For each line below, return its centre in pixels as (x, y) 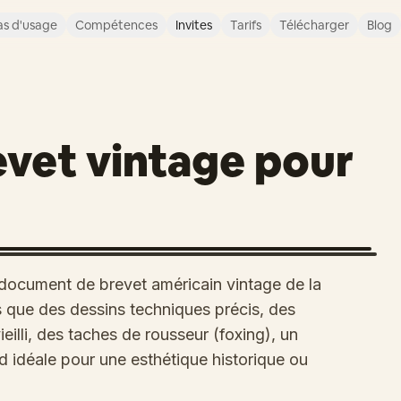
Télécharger (314, 25)
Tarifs (245, 25)
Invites (193, 25)
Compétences (116, 25)
